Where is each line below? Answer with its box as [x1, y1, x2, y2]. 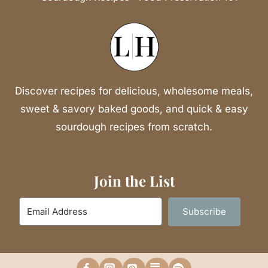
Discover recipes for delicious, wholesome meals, [15, 85, 253, 97]
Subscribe [182, 206, 226, 217]
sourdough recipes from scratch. [56, 121, 212, 133]
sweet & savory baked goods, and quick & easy [20, 103, 248, 115]
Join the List [93, 171, 175, 190]
